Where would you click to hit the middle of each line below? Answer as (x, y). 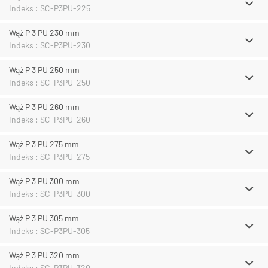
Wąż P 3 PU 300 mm (44, 181)
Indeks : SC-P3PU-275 (49, 156)
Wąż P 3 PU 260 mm (44, 107)
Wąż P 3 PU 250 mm (44, 70)
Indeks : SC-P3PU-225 (50, 8)
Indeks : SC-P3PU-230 (50, 45)
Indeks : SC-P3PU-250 (50, 82)
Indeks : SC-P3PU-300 (50, 194)
